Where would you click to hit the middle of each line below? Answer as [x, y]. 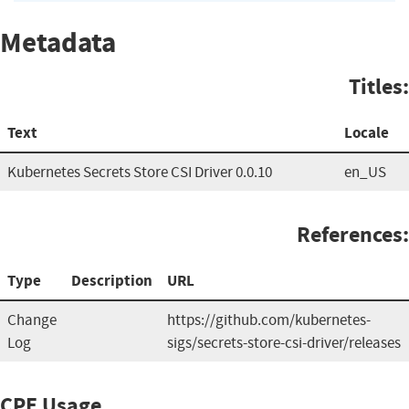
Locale [367, 132]
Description [112, 280]
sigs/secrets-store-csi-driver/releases [284, 342]
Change [32, 320]
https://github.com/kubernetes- [269, 320]
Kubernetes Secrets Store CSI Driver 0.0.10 [140, 172]
